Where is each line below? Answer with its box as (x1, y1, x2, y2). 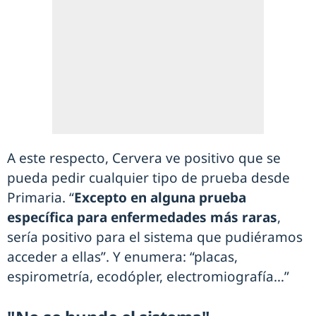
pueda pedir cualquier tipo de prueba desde (7, 169, 290, 188)
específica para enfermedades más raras (7, 208, 277, 227)
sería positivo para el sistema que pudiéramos (7, 228, 303, 247)
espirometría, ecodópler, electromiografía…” (7, 267, 289, 286)
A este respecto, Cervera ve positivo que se (7, 149, 281, 168)
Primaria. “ (7, 188, 74, 207)
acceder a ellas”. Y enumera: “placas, (7, 248, 238, 267)
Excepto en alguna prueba (74, 188, 246, 207)
